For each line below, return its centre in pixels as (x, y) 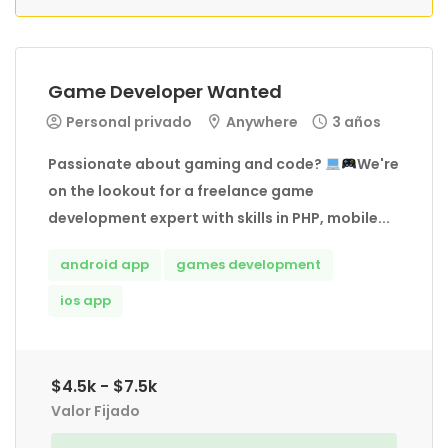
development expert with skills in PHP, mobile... (219, 218)
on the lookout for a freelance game (181, 191)
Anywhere (260, 122)
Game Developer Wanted (165, 91)
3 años (356, 122)
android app (104, 264)
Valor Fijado (95, 411)
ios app (85, 300)
